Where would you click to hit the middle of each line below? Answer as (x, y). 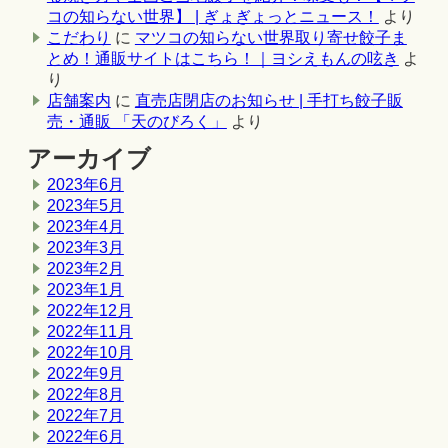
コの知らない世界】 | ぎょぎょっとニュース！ (212, 17)
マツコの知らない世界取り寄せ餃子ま (270, 38)
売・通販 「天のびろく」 (136, 122)
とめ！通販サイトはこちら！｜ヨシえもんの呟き (222, 59)
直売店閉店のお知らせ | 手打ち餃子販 (268, 101)
